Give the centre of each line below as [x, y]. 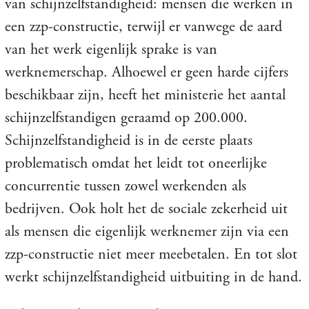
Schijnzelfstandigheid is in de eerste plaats [128, 140]
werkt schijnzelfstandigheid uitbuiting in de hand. [153, 277]
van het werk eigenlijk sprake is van [111, 49]
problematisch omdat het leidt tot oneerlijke [136, 163]
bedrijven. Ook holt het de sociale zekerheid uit [146, 209]
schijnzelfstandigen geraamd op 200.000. [126, 118]
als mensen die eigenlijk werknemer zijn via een [147, 231]
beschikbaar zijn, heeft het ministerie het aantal [145, 95]
